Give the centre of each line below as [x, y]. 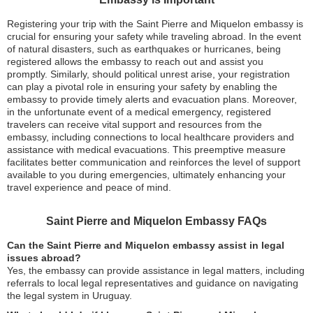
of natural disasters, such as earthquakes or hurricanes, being [144, 49]
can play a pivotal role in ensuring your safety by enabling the [142, 87]
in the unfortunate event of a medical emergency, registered [139, 112]
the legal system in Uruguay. [70, 296]
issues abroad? [44, 258]
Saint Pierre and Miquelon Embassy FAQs [156, 221]
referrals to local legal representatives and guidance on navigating [153, 283]
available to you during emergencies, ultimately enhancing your [146, 175]
